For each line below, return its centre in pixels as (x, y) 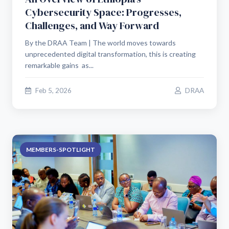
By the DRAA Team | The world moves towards (100, 43)
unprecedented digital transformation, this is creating (110, 54)
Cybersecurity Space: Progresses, (103, 12)
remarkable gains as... (59, 65)
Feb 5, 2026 (53, 90)
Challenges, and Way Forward (92, 26)
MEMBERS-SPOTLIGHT (61, 150)
